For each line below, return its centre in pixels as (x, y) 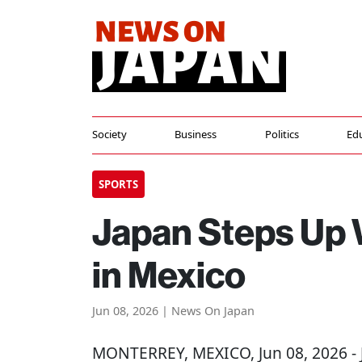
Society (109, 134)
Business (196, 134)
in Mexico (169, 274)
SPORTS (118, 184)
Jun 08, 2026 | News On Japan (173, 311)
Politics (282, 134)
